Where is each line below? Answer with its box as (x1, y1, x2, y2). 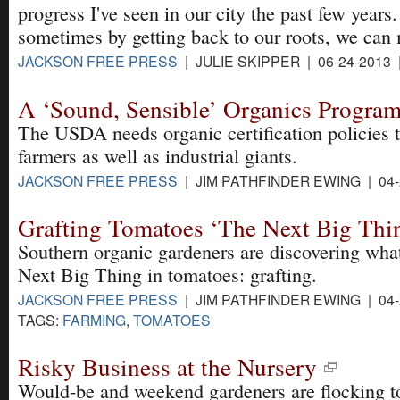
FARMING (62, 309, 126, 329)
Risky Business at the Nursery (18, 350, 317, 383)
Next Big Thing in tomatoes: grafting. (18, 261, 317, 287)
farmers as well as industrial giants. (18, 142, 297, 169)
